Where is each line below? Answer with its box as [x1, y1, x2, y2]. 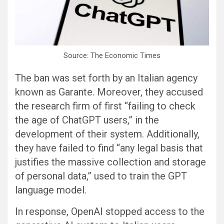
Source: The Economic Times [63, 51, 160, 60]
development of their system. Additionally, [15, 128, 199, 140]
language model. [15, 184, 86, 196]
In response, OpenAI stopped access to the [15, 205, 204, 218]
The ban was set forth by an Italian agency [15, 72, 197, 84]
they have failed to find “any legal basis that [15, 142, 203, 154]
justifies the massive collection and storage [15, 156, 206, 168]
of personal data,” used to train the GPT [15, 170, 187, 182]
